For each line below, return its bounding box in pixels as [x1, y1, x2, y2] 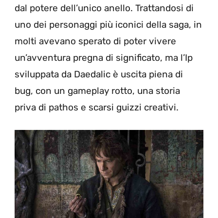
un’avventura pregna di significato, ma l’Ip [15, 52, 193, 63]
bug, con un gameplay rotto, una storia [15, 85, 180, 96]
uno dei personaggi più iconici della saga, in [15, 19, 202, 30]
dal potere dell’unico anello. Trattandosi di [15, 2, 194, 14]
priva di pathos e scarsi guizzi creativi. [15, 102, 179, 113]
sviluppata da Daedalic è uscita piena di [15, 69, 183, 80]
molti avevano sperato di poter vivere [15, 36, 176, 47]
